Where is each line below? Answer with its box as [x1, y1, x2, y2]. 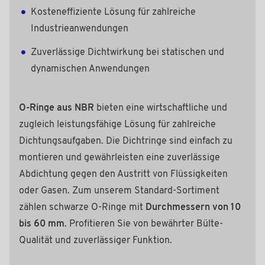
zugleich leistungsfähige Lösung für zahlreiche [19, 119, 216, 130]
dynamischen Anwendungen [31, 64, 150, 74]
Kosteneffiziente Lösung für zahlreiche [31, 7, 196, 17]
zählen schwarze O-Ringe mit [19, 202, 146, 212]
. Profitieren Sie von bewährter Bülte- [64, 219, 223, 229]
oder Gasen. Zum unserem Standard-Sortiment [19, 186, 219, 196]
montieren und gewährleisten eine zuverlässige [19, 153, 220, 163]
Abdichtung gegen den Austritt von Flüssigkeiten [19, 169, 228, 179]
